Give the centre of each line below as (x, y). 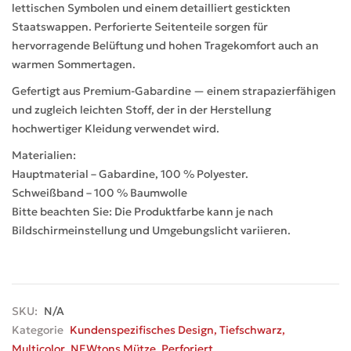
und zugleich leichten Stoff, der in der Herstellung (141, 110)
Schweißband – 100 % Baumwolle (100, 193)
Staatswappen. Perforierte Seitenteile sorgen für (140, 27)
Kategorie (38, 330)
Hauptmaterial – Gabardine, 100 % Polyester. (130, 174)
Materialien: (44, 155)
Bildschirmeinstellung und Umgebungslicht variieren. (151, 230)
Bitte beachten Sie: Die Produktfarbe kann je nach (143, 212)
